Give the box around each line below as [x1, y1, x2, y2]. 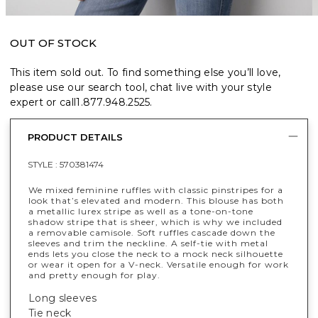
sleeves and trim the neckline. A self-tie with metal [28, 237, 268, 248]
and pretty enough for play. [28, 269, 160, 280]
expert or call [10, 95, 77, 109]
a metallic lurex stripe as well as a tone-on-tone [28, 205, 253, 216]
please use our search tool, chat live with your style [10, 80, 272, 94]
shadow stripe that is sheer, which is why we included [28, 216, 283, 227]
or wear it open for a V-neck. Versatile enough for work [28, 258, 289, 270]
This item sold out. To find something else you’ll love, [10, 65, 281, 79]
